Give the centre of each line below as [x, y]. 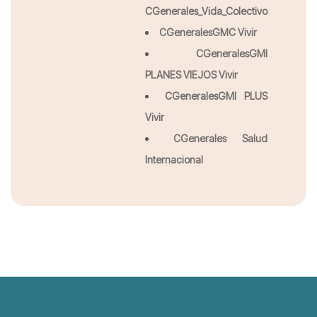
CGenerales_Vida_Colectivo [206, 11]
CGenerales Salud [220, 138]
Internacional [174, 160]
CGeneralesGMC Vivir [208, 32]
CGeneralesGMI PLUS [216, 96]
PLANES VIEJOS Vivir [191, 75]
